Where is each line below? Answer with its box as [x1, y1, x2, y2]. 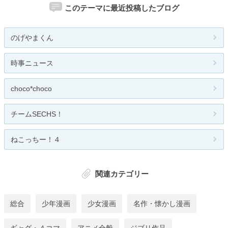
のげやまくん [11, 34, 53, 42]
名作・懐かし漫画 [133, 199, 190, 208]
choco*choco [11, 84, 52, 93]
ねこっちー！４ [11, 135, 61, 144]
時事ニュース [11, 59, 53, 68]
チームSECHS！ [11, 110, 63, 119]
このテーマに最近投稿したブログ [64, 3, 179, 12]
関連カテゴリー [95, 169, 149, 179]
